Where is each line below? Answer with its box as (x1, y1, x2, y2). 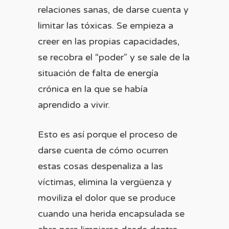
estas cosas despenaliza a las (38, 161, 163, 172)
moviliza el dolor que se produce (38, 192, 175, 203)
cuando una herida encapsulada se (38, 208, 185, 219)
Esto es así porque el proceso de (38, 129, 177, 140)
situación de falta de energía (38, 67, 158, 79)
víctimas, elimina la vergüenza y (38, 176, 172, 188)
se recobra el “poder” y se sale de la (38, 52, 190, 63)
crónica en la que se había (38, 83, 148, 95)
